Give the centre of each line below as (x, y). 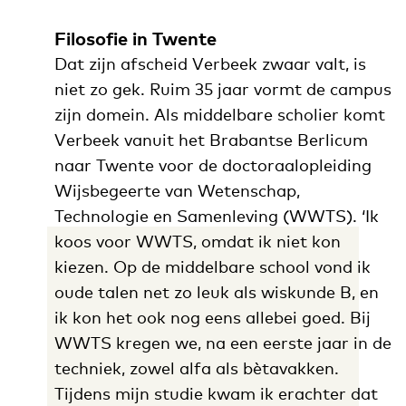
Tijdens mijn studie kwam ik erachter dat (216, 393)
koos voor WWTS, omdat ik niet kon (197, 241)
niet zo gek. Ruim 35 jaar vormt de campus (222, 89)
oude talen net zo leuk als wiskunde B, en (216, 292)
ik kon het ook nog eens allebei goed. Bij (212, 317)
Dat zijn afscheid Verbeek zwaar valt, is (210, 63)
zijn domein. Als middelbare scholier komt (219, 114)
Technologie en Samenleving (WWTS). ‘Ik (216, 216)
